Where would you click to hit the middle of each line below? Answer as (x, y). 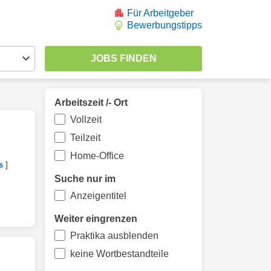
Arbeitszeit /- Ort (91, 103)
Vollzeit (86, 119)
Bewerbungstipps (165, 25)
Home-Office (97, 156)
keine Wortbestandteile (119, 254)
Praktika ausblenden (114, 236)
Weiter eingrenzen (96, 219)
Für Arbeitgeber (160, 13)
